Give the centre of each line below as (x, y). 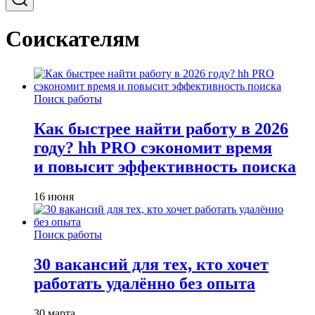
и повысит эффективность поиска (165, 166)
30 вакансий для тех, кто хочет (151, 264)
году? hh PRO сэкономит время (153, 147)
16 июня (54, 196)
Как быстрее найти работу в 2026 (161, 128)
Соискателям (73, 39)
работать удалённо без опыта (144, 283)
